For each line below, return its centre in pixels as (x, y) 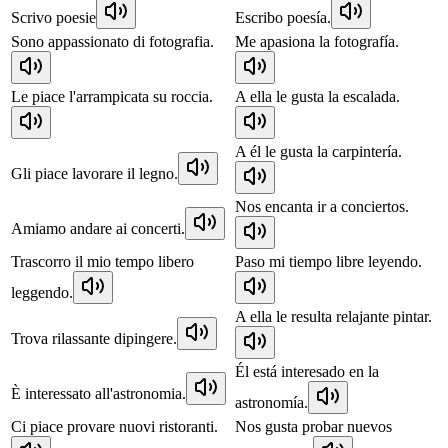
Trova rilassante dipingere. (94, 338)
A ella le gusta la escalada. (317, 96)
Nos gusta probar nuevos (313, 426)
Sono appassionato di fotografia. (112, 41)
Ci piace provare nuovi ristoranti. (114, 426)
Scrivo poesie (53, 17)
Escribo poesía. (283, 17)
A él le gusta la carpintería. (318, 151)
